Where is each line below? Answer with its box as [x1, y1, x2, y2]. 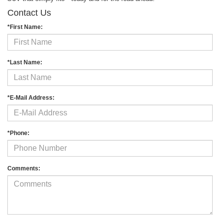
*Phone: [7, 129, 29, 137]
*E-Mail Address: [7, 94, 55, 101]
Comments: [7, 165, 40, 172]
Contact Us [7, 7, 51, 18]
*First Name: [7, 23, 43, 30]
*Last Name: [7, 58, 42, 66]
